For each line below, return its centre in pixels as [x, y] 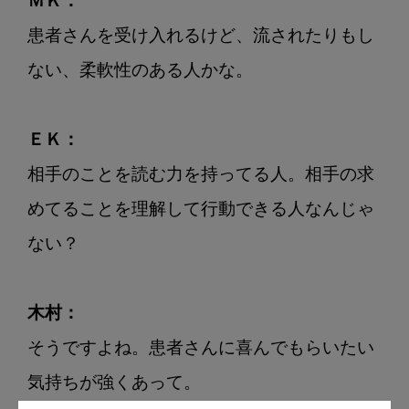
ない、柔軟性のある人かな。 [140, 72]
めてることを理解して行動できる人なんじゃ [201, 211]
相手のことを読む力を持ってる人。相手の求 [201, 176]
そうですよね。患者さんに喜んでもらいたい [201, 350]
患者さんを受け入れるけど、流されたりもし [201, 37]
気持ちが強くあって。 [114, 384]
